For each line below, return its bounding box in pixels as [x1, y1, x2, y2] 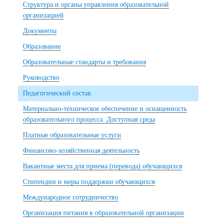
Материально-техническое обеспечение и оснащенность [23, 105, 187, 112]
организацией [23, 12, 64, 19]
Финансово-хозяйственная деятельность [23, 147, 140, 154]
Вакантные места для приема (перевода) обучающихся [23, 163, 182, 170]
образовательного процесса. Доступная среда [23, 116, 155, 123]
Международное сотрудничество [23, 194, 118, 201]
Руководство [23, 74, 59, 81]
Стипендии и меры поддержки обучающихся [23, 178, 155, 185]
